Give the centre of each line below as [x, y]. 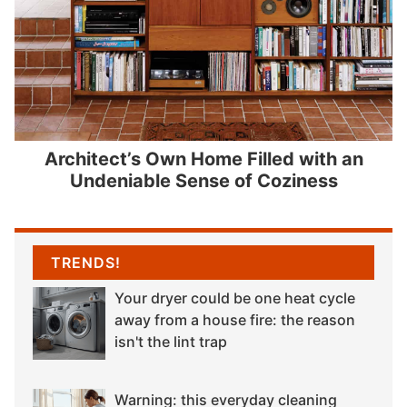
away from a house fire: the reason [235, 319]
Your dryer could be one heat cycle [235, 298]
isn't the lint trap [171, 341]
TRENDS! [86, 263]
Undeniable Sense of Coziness [203, 181]
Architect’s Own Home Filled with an [203, 159]
